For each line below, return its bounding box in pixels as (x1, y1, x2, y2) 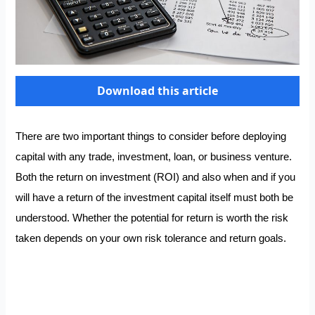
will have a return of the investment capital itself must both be (15, 191, 294, 203)
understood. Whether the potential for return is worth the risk (15, 212, 289, 224)
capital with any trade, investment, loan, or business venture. (15, 150, 292, 162)
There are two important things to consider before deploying (15, 130, 287, 142)
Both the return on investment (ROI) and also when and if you (15, 171, 296, 183)
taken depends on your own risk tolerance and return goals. (15, 232, 290, 244)
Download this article (97, 82, 218, 98)
